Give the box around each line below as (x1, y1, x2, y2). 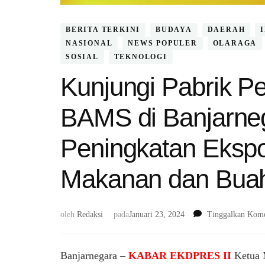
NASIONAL (66, 39, 113, 48)
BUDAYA (156, 25, 192, 34)
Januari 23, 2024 (129, 209, 185, 219)
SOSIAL (66, 53, 99, 62)
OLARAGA (212, 39, 257, 48)
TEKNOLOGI (114, 53, 167, 62)
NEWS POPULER (128, 39, 198, 48)
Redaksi (77, 209, 103, 219)
